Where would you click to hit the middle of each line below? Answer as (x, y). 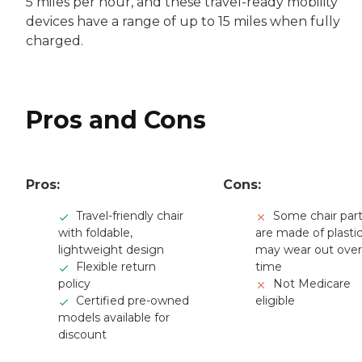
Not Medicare (312, 284)
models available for (114, 318)
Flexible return (116, 267)
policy (74, 284)
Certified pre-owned (133, 301)
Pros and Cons (116, 120)
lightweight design (111, 250)
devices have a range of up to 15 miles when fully (183, 22)
